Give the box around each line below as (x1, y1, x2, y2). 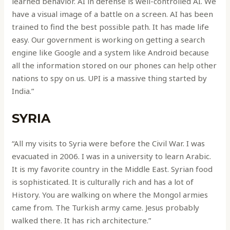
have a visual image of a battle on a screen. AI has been (12, 8, 214, 19)
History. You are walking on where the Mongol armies (12, 189, 208, 200)
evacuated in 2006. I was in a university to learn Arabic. (12, 150, 212, 161)
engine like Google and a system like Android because (12, 47, 209, 57)
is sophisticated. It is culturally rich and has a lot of (12, 176, 194, 187)
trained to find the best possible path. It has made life (12, 21, 209, 32)
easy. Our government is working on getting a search (12, 34, 205, 45)
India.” (12, 85, 34, 96)
